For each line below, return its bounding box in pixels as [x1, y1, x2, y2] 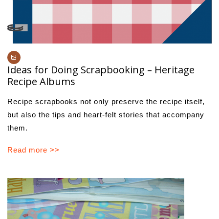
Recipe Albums [7, 75, 75, 88]
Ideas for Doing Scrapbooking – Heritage [7, 63, 195, 77]
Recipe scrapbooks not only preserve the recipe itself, [7, 97, 205, 106]
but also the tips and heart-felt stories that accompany [7, 110, 204, 119]
